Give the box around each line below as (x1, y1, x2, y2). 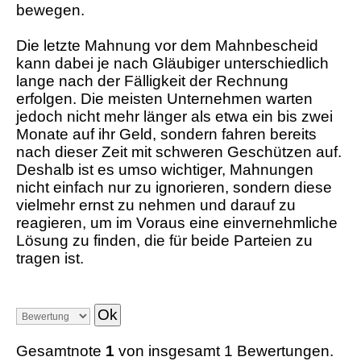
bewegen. (16, 2, 85, 19)
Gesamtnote (16, 342, 106, 359)
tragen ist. (16, 250, 84, 268)
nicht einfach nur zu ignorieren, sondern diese (16, 179, 332, 197)
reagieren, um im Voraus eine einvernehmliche (16, 214, 338, 232)
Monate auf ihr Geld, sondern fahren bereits (16, 126, 317, 143)
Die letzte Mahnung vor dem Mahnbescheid (16, 37, 318, 55)
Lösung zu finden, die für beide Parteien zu (16, 232, 313, 250)
